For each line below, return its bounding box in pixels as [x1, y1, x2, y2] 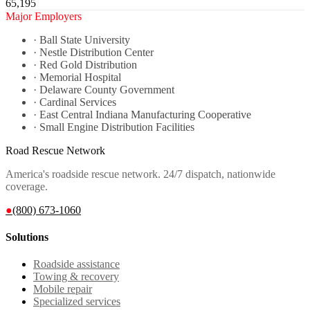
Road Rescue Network [6, 144, 105, 156]
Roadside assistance [33, 258, 120, 271]
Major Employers [6, 10, 82, 22]
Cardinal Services [39, 95, 116, 108]
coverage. [6, 180, 48, 192]
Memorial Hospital [39, 71, 121, 83]
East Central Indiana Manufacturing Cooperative [39, 108, 251, 120]
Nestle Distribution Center [39, 46, 154, 58]
